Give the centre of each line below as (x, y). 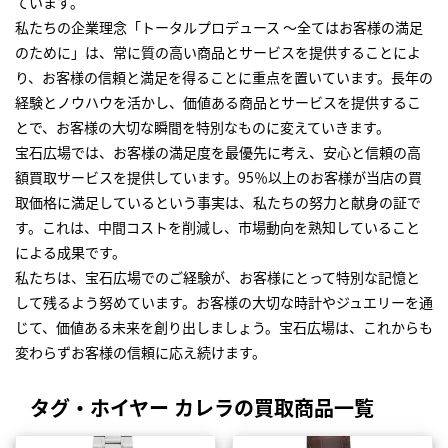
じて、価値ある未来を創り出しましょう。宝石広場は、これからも (224, 327)
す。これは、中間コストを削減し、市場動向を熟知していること (217, 227)
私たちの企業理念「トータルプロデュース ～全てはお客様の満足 (219, 27)
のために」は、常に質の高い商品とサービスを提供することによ (218, 52)
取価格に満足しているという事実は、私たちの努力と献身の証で (218, 202)
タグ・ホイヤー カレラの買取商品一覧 (202, 408)
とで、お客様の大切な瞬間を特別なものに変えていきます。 (202, 127)
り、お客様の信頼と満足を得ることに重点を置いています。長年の (224, 77)
